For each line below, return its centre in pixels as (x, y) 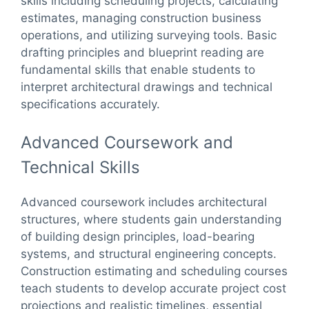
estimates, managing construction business (141, 18)
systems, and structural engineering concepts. (149, 254)
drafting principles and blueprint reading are (142, 52)
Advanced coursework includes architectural (144, 202)
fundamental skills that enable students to (138, 69)
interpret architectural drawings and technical (147, 87)
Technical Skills (80, 168)
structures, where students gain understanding (151, 220)
